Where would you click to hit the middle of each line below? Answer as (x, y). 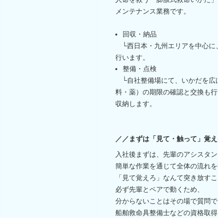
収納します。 (136, 103)
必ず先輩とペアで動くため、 (160, 189)
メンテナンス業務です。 (153, 11)
